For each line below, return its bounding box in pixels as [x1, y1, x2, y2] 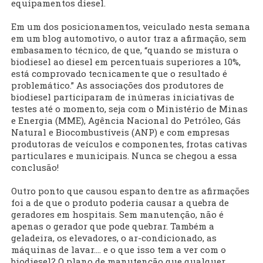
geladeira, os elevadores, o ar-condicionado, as [11, 232, 217, 244]
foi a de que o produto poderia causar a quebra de [11, 197, 229, 209]
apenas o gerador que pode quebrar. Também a [11, 220, 214, 232]
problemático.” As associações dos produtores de [11, 79, 224, 92]
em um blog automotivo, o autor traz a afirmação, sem [11, 32, 247, 45]
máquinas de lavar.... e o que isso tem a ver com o [11, 244, 226, 256]
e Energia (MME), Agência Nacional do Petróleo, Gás [11, 114, 241, 127]
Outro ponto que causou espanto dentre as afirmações [11, 185, 249, 197]
